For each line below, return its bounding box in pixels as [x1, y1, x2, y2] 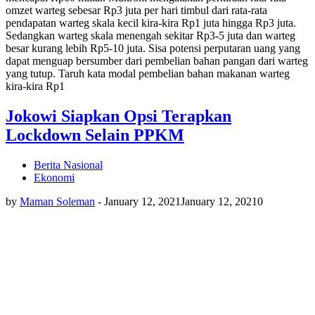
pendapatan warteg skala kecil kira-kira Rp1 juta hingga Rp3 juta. [6, 17, 296, 30]
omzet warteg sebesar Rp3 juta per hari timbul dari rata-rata [6, 4, 267, 17]
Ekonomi [34, 172, 75, 184]
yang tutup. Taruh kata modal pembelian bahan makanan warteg [6, 67, 290, 80]
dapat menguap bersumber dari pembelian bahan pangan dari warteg [6, 55, 308, 67]
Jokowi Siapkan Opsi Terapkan [6, 107, 231, 126]
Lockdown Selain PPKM [6, 126, 184, 145]
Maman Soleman [20, 195, 95, 208]
